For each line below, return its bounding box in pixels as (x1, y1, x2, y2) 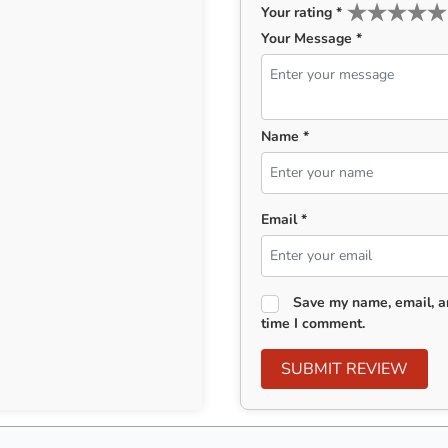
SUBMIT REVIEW (346, 358, 409, 380)
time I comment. (261, 314, 366, 333)
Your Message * (261, 29, 363, 48)
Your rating (261, 3, 337, 22)
